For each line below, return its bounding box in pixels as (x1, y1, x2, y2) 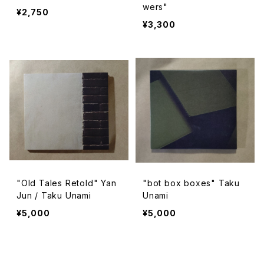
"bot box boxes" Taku (143, 178, 240, 188)
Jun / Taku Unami (16, 190, 91, 200)
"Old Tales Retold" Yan (16, 178, 117, 188)
